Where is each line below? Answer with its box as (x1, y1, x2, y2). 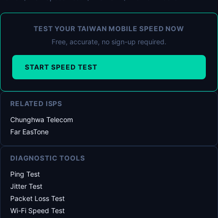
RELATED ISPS (10, 99, 63, 108)
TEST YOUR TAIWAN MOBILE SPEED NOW (34, 24, 184, 33)
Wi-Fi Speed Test (10, 206, 65, 215)
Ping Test (10, 170, 40, 178)
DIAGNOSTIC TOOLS (10, 154, 85, 162)
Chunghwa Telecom (10, 115, 73, 124)
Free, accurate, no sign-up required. (52, 37, 166, 46)
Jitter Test (10, 182, 42, 190)
